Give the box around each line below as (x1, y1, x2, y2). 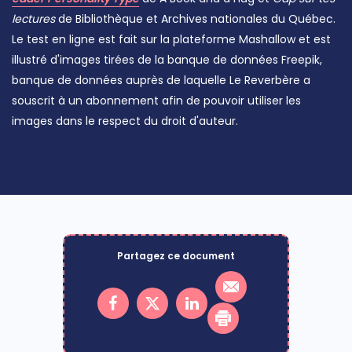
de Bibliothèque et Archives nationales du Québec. (55, 11, 335, 27)
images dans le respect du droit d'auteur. (12, 113, 238, 130)
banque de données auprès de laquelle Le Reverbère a (12, 72, 310, 89)
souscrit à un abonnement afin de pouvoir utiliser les (12, 93, 301, 109)
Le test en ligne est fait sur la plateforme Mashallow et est (12, 31, 331, 48)
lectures (12, 11, 55, 27)
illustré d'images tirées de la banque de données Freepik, (12, 52, 322, 68)
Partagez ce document (117, 249, 235, 263)
